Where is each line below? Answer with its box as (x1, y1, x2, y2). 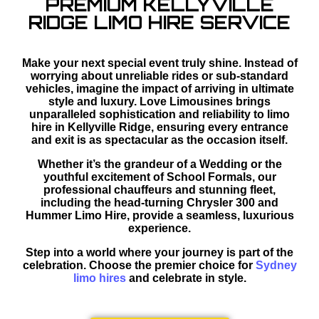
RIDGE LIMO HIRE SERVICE (28, 11, 291, 33)
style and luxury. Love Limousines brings (48, 95, 271, 108)
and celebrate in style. (125, 272, 246, 284)
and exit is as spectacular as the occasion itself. (31, 134, 288, 146)
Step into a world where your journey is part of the (26, 246, 293, 258)
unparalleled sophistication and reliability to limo (29, 108, 290, 120)
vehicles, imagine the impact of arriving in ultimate (25, 83, 294, 95)
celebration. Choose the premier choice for (22, 259, 256, 271)
